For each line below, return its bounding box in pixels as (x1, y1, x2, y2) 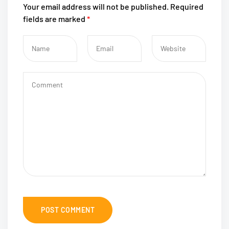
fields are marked (23, 14, 87, 24)
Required (170, 2, 203, 11)
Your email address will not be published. (23, 2, 169, 11)
